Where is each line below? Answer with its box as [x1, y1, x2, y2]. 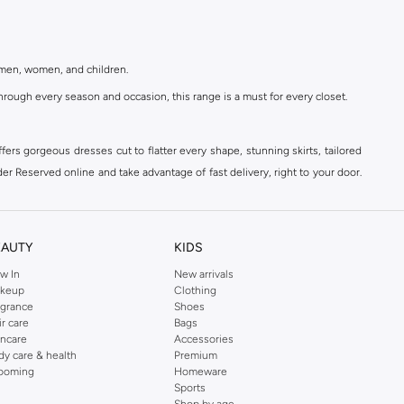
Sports [173, 381, 206, 394]
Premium [173, 349, 217, 362]
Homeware [173, 365, 227, 378]
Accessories [173, 333, 234, 345]
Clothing [173, 284, 216, 297]
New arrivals [173, 268, 234, 280]
